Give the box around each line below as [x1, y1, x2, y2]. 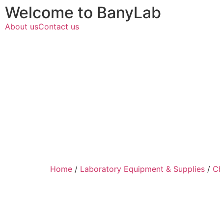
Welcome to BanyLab [5, 3, 161, 22]
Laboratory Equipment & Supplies [80, 164, 205, 174]
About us [5, 22, 38, 31]
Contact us [38, 22, 79, 31]
